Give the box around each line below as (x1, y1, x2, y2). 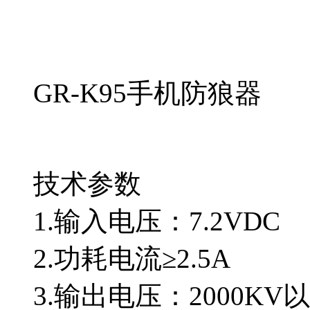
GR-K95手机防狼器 (33, 77, 262, 108)
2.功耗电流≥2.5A (33, 243, 230, 273)
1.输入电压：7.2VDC (33, 206, 280, 236)
